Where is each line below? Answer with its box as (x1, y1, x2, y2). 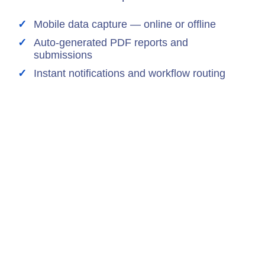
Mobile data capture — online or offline (34, 18, 216, 31)
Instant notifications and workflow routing (34, 67, 225, 80)
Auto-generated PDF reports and (34, 37, 188, 49)
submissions (34, 49, 92, 62)
